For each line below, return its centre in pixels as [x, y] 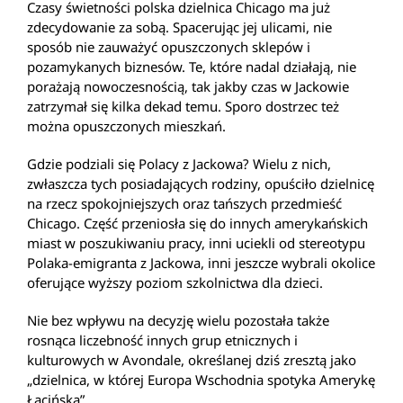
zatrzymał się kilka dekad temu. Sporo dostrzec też [183, 106]
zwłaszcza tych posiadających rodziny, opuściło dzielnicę [201, 184]
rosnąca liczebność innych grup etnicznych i [162, 340]
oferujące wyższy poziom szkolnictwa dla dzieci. [175, 282]
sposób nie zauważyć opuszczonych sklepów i [169, 47]
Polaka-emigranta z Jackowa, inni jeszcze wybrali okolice [201, 263]
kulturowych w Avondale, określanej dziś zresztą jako [192, 360]
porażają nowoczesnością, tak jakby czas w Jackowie [188, 86]
